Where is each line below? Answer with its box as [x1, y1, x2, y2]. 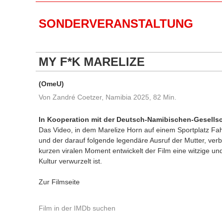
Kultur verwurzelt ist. [39, 157, 102, 165]
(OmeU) [39, 80, 64, 88]
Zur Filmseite [39, 178, 80, 186]
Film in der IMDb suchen [39, 204, 115, 212]
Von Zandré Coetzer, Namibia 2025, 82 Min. [39, 93, 176, 101]
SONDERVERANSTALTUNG [39, 17, 193, 30]
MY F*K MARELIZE [39, 55, 145, 68]
